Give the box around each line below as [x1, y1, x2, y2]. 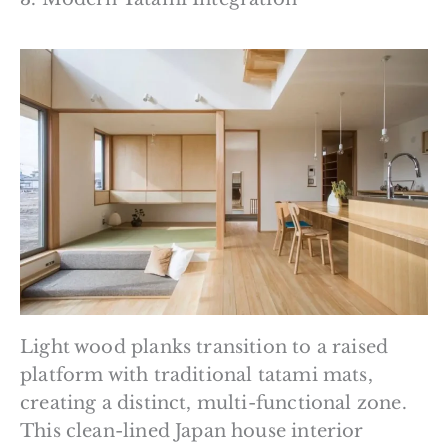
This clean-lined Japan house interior [20, 419, 364, 442]
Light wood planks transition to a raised [20, 335, 389, 358]
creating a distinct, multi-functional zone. [20, 391, 407, 414]
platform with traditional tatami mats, [20, 363, 373, 386]
